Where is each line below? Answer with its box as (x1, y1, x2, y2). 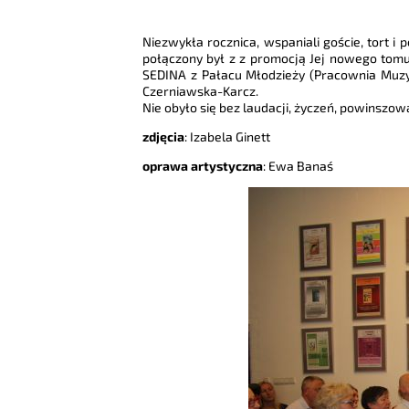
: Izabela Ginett (184, 129, 270, 145)
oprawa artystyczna (142, 158, 263, 174)
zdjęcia (142, 129, 184, 145)
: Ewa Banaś (262, 158, 333, 174)
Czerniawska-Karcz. (142, 83, 258, 100)
